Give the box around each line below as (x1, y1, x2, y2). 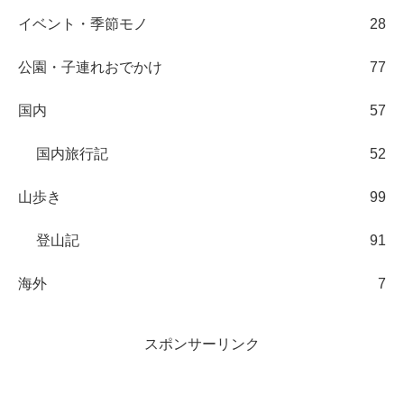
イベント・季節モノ (18, 15, 148, 32)
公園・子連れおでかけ (18, 59, 162, 75)
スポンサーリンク (144, 335, 260, 352)
